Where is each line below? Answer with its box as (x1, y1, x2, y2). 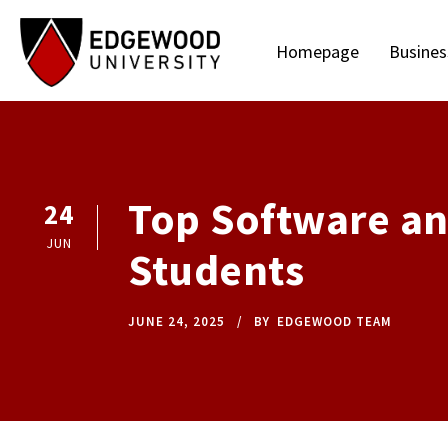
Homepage (276, 40, 359, 63)
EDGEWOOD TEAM (277, 313, 392, 330)
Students (128, 243, 304, 297)
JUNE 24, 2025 (128, 313, 225, 330)
